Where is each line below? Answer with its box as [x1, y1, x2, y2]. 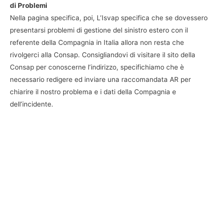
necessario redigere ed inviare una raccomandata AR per [10, 75, 191, 84]
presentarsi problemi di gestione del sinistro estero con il [10, 26, 188, 35]
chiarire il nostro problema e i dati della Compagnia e [10, 88, 176, 96]
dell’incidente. [10, 100, 53, 109]
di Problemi [10, 1, 47, 10]
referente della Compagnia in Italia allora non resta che [10, 38, 184, 47]
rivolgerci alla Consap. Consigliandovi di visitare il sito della [10, 51, 195, 59]
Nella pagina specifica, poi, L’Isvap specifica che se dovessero [10, 14, 208, 22]
